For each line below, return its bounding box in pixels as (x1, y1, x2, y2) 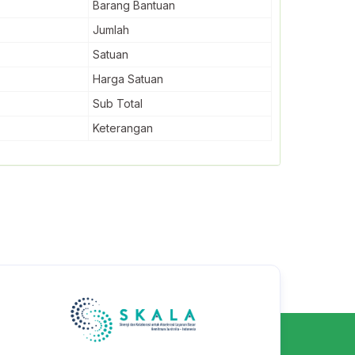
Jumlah (93, 23, 129, 36)
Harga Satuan (93, 72, 163, 86)
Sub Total (93, 97, 143, 110)
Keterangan (93, 121, 153, 135)
